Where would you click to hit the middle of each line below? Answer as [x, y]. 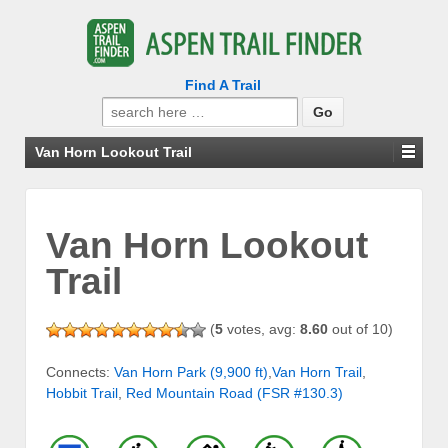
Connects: [80, 372]
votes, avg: [261, 328]
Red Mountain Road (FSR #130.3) [234, 393]
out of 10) [360, 328]
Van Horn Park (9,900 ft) [191, 372]
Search [124, 106]
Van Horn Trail [317, 372]
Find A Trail [222, 85]
